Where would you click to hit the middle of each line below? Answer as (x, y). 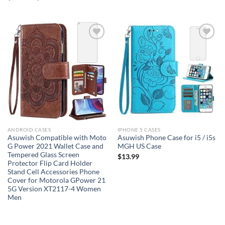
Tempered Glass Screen (43, 155)
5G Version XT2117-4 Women (54, 189)
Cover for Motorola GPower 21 (56, 181)
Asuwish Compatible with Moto (57, 138)
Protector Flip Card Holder (50, 163)
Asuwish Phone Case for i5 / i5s (166, 138)
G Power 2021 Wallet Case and (55, 146)
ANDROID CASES (29, 129)
